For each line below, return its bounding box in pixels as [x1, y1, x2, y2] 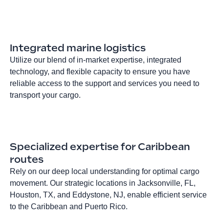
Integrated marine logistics [10, 42, 146, 54]
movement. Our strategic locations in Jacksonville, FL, [10, 178, 196, 187]
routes [10, 153, 44, 165]
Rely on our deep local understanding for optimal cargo [10, 167, 199, 175]
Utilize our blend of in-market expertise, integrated [10, 55, 181, 64]
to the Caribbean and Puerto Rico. [10, 202, 128, 211]
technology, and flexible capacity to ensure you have [10, 67, 190, 76]
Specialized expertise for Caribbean [10, 140, 190, 153]
